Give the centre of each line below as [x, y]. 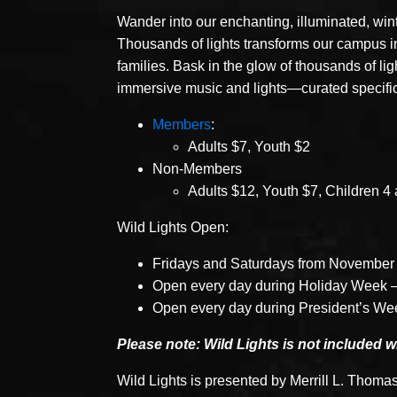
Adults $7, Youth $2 [249, 146]
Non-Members [197, 168]
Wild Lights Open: [173, 227]
